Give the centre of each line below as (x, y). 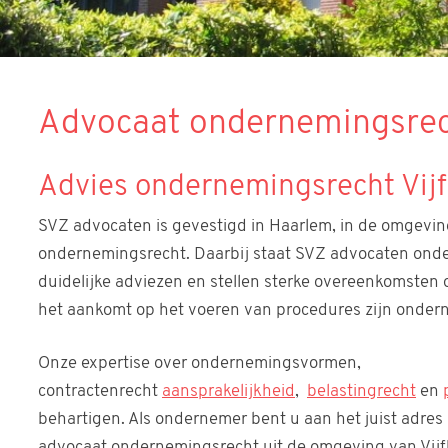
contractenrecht (100, 392)
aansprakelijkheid (228, 392)
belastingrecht (361, 392)
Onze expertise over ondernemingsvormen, (199, 364)
